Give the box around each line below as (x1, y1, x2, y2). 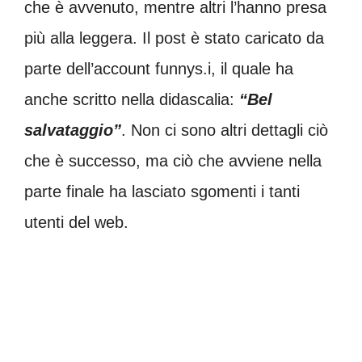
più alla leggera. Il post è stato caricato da (24, 28, 324, 47)
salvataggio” (24, 120, 121, 139)
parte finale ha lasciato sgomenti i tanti (24, 182, 300, 200)
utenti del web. (24, 213, 128, 231)
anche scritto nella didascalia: (24, 90, 239, 108)
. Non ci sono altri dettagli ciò (121, 120, 328, 139)
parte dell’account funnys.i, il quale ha (24, 59, 293, 78)
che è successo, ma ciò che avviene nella (24, 151, 322, 170)
